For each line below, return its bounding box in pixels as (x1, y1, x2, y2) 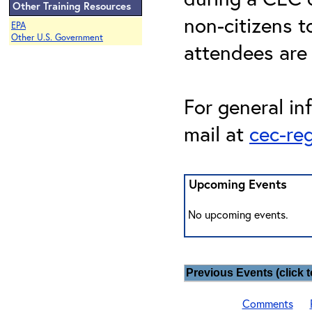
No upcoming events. (185, 207, 288, 221)
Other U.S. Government (11, 31, 103, 43)
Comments (242, 296, 293, 311)
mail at (184, 120, 249, 147)
